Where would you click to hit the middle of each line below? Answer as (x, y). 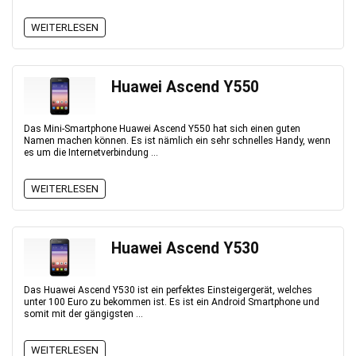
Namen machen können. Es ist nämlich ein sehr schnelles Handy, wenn (177, 141)
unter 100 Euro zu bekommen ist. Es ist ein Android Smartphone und (172, 302)
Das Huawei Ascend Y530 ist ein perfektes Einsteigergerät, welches (168, 290)
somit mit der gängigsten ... (83, 314)
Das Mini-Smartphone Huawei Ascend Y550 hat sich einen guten (162, 129)
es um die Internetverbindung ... (91, 153)
